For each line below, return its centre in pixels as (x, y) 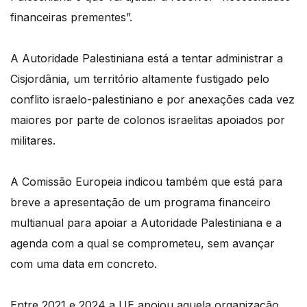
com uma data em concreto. (84, 263)
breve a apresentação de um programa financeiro (140, 202)
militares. (33, 140)
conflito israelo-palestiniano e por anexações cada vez (152, 99)
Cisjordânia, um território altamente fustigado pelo (140, 78)
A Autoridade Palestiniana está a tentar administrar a (147, 58)
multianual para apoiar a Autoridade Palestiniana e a (146, 222)
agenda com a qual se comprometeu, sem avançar (143, 243)
